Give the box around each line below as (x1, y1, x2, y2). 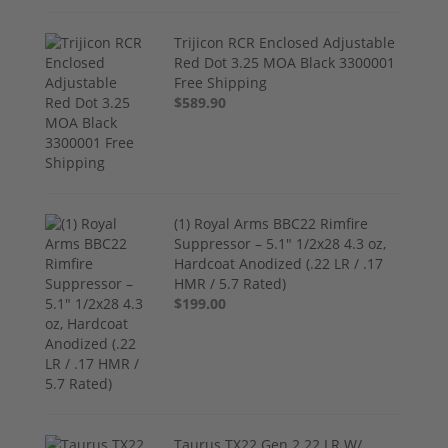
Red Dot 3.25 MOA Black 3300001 (174, 53, 396, 73)
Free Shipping (174, 73, 268, 93)
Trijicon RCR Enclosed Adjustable (174, 33, 396, 53)
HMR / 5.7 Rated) (174, 274, 287, 294)
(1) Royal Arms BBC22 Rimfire (174, 214, 369, 234)
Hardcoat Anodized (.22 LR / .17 (174, 254, 384, 274)
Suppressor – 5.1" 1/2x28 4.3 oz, (174, 234, 387, 254)
